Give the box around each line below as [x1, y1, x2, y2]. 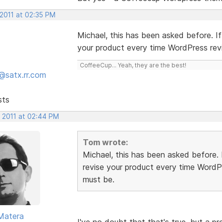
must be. [82, 174, 114, 184]
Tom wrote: [82, 137, 128, 147]
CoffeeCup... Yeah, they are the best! [79, 61, 186, 69]
